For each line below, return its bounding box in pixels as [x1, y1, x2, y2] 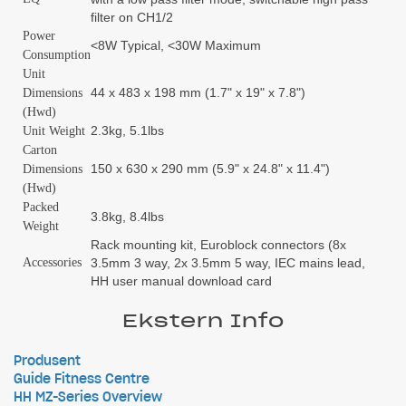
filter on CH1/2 [91, 10, 173, 24]
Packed [23, 200, 59, 214]
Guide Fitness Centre [14, 371, 150, 387]
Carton [23, 143, 57, 157]
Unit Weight [23, 124, 85, 138]
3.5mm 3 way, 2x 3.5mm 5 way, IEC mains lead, [91, 256, 365, 270]
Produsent [14, 353, 81, 369]
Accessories [23, 256, 82, 269]
